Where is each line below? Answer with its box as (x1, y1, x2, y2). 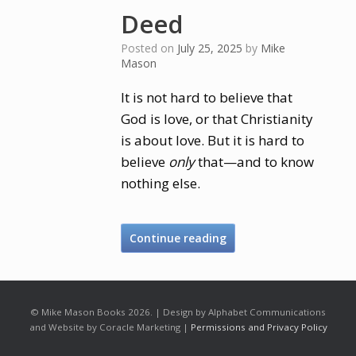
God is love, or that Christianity (121, 110, 314, 128)
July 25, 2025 (177, 41, 243, 56)
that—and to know (195, 153, 315, 171)
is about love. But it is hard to (121, 131, 305, 149)
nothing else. (121, 174, 201, 192)
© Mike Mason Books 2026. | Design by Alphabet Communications (30, 306, 326, 318)
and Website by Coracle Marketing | (29, 321, 191, 333)
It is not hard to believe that (121, 88, 293, 106)
